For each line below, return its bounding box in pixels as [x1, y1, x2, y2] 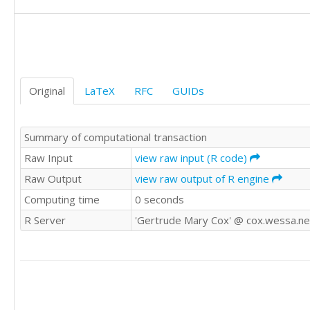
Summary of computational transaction [24, 129, 207, 144]
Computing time [24, 192, 100, 206]
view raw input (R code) [135, 150, 250, 165]
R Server [24, 212, 66, 227]
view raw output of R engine [135, 171, 272, 185]
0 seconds [135, 192, 184, 206]
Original [29, 84, 65, 98]
